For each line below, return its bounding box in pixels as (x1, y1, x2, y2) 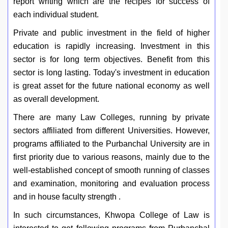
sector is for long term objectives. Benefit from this (13, 55, 210, 64)
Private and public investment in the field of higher (13, 28, 210, 38)
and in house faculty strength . (13, 192, 121, 202)
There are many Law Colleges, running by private (13, 113, 210, 122)
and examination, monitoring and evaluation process (13, 179, 210, 188)
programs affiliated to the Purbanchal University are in (13, 139, 210, 149)
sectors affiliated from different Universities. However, (13, 126, 210, 135)
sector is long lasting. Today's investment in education (13, 68, 210, 77)
